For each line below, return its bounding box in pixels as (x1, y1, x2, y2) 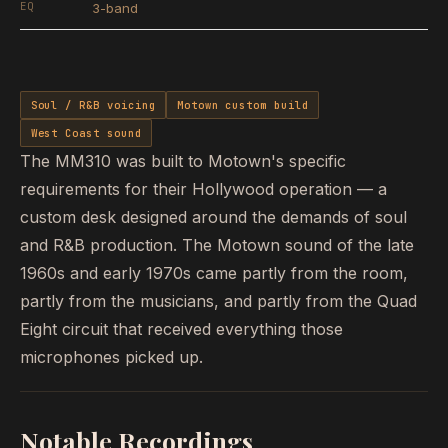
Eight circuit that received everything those (20, 319, 343, 340)
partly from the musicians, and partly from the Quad (20, 291, 417, 312)
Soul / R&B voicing (30, 98, 156, 113)
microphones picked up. (20, 347, 203, 368)
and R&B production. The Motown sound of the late (20, 235, 414, 256)
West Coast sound (30, 126, 142, 141)
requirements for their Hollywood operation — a (20, 179, 387, 200)
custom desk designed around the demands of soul (20, 207, 407, 228)
